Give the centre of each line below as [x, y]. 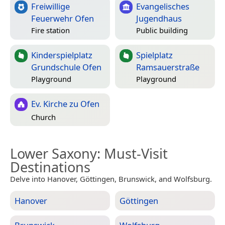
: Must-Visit [132, 154]
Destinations [50, 167]
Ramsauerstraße [168, 67]
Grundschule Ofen [66, 67]
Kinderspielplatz [62, 55]
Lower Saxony [53, 154]
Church [43, 117]
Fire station [50, 30]
